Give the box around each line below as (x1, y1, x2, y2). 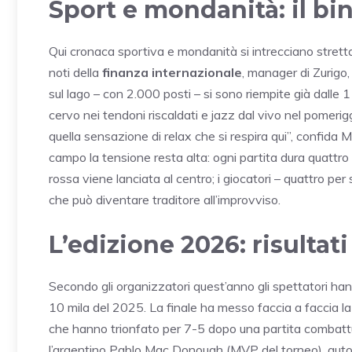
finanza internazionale (102, 64, 242, 80)
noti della (49, 64, 102, 80)
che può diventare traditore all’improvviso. (49, 191, 280, 207)
